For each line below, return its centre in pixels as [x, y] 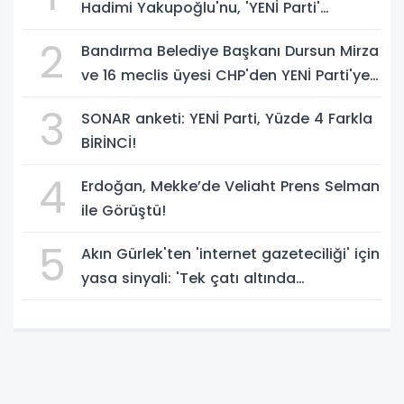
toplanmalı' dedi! [144, 302]
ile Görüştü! [124, 210]
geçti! [102, 99]
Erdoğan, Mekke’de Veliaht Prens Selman [230, 186]
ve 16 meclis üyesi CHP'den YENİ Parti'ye [225, 75]
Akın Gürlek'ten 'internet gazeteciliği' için [230, 253]
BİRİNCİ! [109, 142]
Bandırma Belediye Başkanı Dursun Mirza [230, 50]
